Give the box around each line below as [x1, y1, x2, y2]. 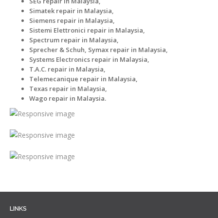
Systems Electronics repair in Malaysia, [29, 54, 149, 64]
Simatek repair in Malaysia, [29, 6, 114, 15]
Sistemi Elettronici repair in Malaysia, [29, 25, 145, 35]
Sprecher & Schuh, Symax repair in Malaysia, [29, 45, 168, 54]
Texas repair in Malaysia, [29, 84, 107, 93]
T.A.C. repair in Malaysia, [29, 64, 106, 73]
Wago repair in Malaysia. [29, 93, 106, 103]
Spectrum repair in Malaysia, [29, 35, 119, 44]
